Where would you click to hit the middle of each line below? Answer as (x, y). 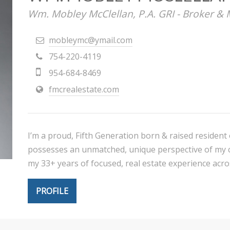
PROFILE (52, 191)
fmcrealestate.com (84, 90)
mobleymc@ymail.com (91, 40)
